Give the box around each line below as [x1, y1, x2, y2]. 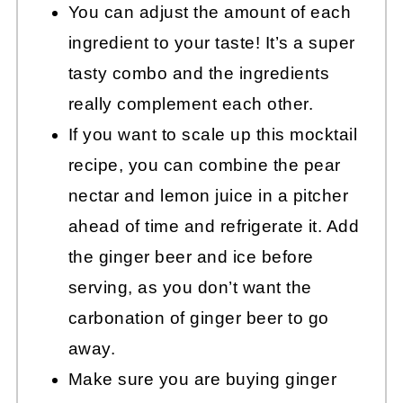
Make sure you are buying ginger [67, 370, 337, 390]
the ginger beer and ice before [67, 247, 314, 267]
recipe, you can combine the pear [67, 156, 341, 175]
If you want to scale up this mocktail [67, 125, 358, 145]
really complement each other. [67, 94, 314, 114]
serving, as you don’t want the [67, 278, 312, 298]
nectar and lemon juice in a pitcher [67, 186, 349, 206]
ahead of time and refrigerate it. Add [67, 217, 360, 237]
